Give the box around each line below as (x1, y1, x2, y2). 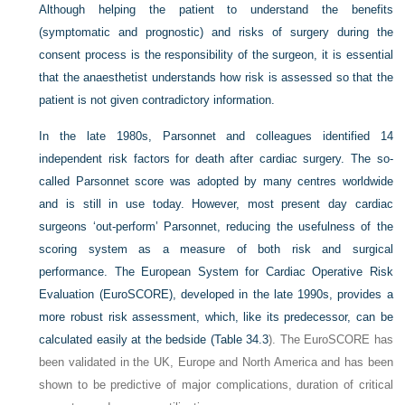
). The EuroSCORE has (268, 332, 393, 346)
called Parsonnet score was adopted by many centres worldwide (39, 174, 393, 188)
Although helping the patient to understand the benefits (39, 2, 393, 16)
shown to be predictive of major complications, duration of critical (39, 377, 393, 391)
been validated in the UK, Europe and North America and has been (39, 354, 393, 369)
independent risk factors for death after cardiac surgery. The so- (39, 151, 393, 165)
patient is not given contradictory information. (39, 92, 276, 107)
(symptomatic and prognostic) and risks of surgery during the (39, 24, 393, 39)
